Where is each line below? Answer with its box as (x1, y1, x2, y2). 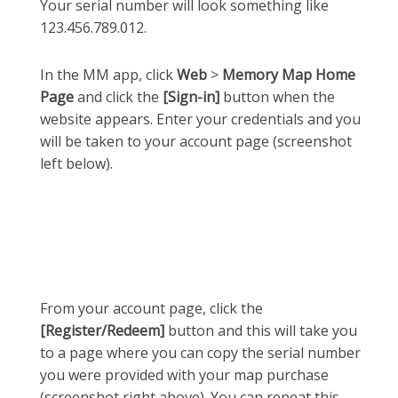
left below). (40, 153, 113, 173)
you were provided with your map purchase (40, 364, 329, 385)
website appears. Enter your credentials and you (40, 108, 361, 129)
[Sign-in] (163, 86, 219, 107)
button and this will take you (164, 320, 357, 340)
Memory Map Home (222, 64, 355, 84)
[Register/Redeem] (40, 320, 164, 340)
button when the (219, 86, 335, 107)
